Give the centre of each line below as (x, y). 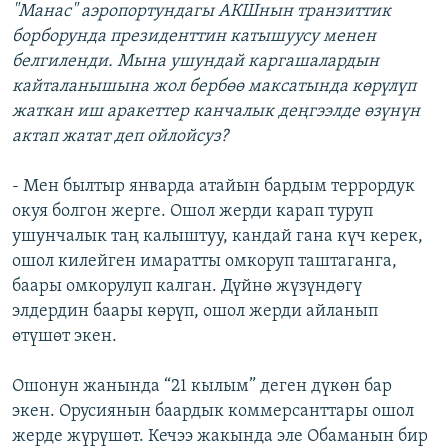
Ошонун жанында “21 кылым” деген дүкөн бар (202, 387)
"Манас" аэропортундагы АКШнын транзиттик (201, 12)
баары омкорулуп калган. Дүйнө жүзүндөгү (187, 287)
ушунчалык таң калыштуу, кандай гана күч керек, (217, 237)
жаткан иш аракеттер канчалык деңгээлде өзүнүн (216, 112)
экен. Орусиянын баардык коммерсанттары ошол (213, 412)
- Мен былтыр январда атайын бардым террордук (213, 187)
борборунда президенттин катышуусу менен (194, 37)
